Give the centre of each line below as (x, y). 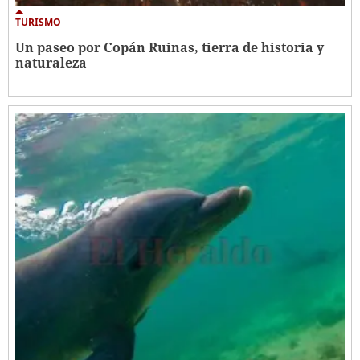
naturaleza (51, 62)
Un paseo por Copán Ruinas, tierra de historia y (170, 47)
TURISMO (38, 22)
